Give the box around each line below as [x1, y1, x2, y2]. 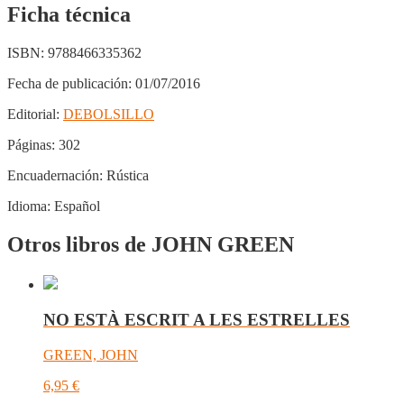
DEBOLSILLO [63, 106, 154, 123]
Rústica [103, 168, 149, 184]
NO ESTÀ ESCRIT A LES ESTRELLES [43, 309, 350, 329]
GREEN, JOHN [43, 346, 138, 363]
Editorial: [7, 106, 60, 123]
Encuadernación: [7, 168, 103, 184]
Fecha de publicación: [7, 76, 132, 92]
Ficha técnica [7, 3, 131, 27]
